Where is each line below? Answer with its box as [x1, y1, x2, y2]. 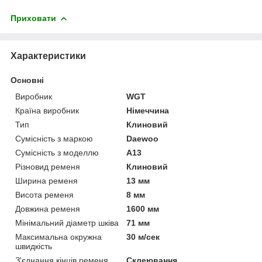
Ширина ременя [15, 175, 78, 185]
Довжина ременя [15, 204, 80, 213]
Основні [11, 75, 44, 85]
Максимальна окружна [15, 232, 102, 242]
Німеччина [126, 105, 170, 115]
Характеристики [11, 50, 86, 61]
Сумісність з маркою [15, 133, 93, 143]
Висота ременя [15, 189, 74, 199]
